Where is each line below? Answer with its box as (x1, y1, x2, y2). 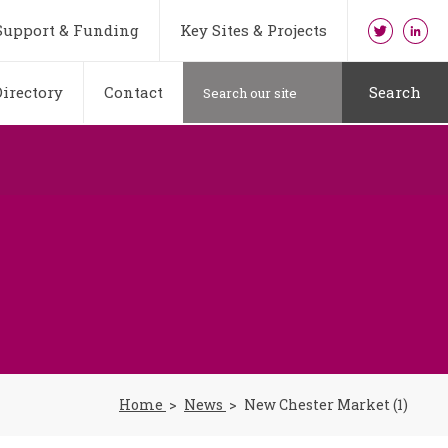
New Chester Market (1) (244, 395, 408, 415)
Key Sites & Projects (179, 20, 327, 40)
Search (369, 82, 421, 102)
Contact (104, 82, 163, 102)
